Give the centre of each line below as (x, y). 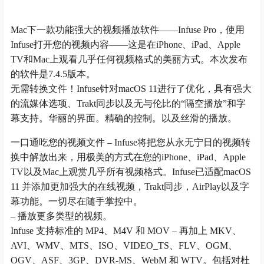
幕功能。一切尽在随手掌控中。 (77, 202)
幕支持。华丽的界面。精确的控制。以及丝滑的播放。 (124, 118)
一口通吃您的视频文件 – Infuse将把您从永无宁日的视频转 (131, 143)
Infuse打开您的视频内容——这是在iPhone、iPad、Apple (126, 45)
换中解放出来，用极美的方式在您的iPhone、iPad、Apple (128, 157)
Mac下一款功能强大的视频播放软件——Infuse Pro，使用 (128, 30)
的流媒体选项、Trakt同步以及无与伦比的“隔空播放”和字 (128, 104)
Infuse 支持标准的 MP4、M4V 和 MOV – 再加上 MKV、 (126, 231)
